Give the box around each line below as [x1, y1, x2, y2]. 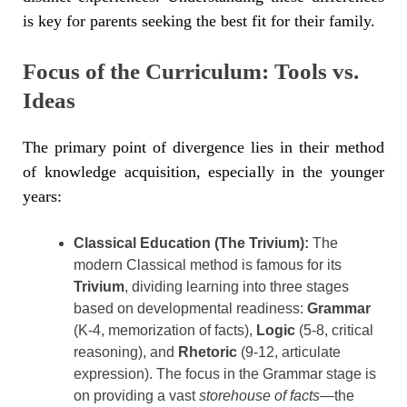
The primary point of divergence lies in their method [23, 138, 384, 157]
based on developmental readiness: [74, 301, 307, 317]
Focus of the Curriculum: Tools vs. [23, 58, 359, 84]
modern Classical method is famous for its [74, 257, 342, 273]
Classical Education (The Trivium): [74, 235, 309, 252]
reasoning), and [74, 344, 178, 361]
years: [23, 187, 62, 206]
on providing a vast [74, 388, 199, 404]
